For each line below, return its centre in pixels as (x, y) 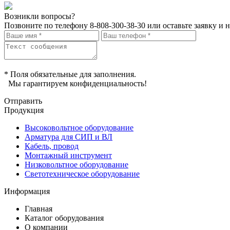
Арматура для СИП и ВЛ (69, 137)
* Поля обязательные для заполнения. (70, 74)
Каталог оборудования (64, 218)
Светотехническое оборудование (82, 174)
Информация (27, 191)
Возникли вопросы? (40, 16)
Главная (39, 209)
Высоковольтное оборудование (79, 128)
